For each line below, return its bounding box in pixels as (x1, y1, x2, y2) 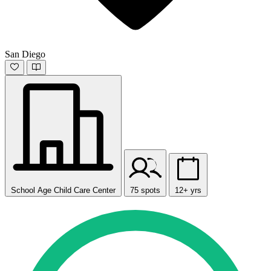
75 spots (130, 186, 160, 195)
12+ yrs (175, 186, 201, 195)
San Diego (5, 49, 45, 60)
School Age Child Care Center (11, 186, 116, 195)
